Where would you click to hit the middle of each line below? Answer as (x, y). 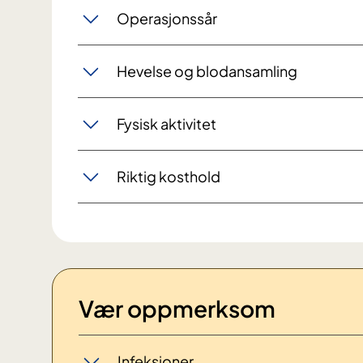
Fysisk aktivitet (167, 124)
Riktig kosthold (169, 177)
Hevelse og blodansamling (207, 71)
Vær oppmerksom (177, 308)
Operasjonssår (167, 19)
